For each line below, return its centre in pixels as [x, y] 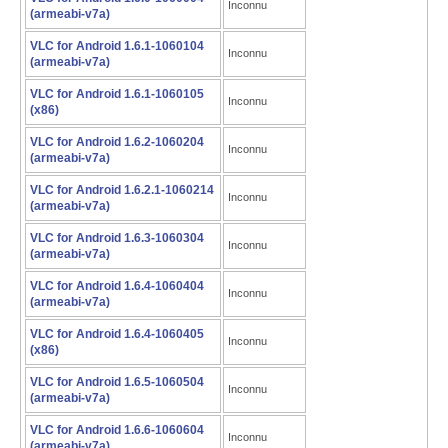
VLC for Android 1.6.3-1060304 [117, 238]
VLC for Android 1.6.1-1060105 [117, 94]
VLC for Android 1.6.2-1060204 [117, 142]
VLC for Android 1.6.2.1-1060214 [122, 190]
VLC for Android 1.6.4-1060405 [117, 334]
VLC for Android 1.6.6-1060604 [117, 430]
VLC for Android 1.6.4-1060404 [117, 286]
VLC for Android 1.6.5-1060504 [117, 382]
